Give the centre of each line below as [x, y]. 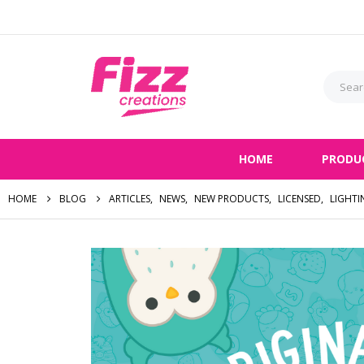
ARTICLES [130, 199]
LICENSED [299, 199]
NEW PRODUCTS [232, 199]
